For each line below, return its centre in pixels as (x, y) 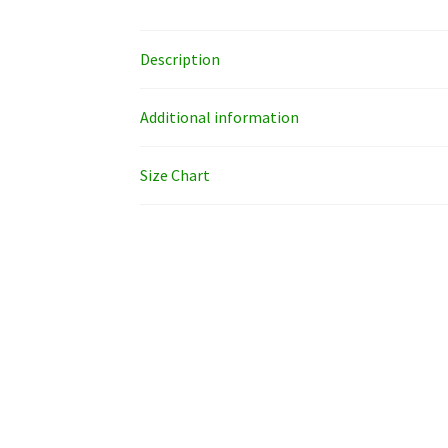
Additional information (220, 116)
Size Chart (175, 174)
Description (180, 58)
